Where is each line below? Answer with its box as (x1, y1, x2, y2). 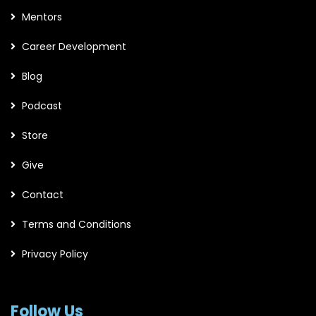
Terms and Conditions (22, 217, 131, 231)
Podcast (22, 99, 62, 113)
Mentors (22, 10, 62, 24)
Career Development (22, 39, 126, 54)
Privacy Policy (22, 247, 88, 261)
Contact (22, 188, 63, 202)
